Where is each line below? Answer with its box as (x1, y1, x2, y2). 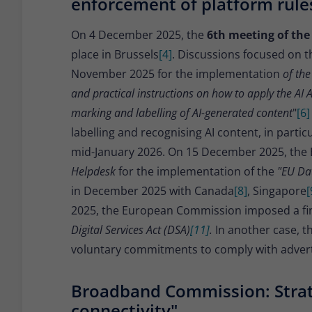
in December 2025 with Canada (71, 183, 234, 199)
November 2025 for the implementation (71, 66, 283, 82)
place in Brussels (71, 47, 159, 63)
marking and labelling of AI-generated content (71, 105, 292, 121)
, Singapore (247, 183, 306, 199)
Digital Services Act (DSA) (71, 222, 190, 238)
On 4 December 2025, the (71, 27, 204, 43)
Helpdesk (71, 164, 118, 180)
